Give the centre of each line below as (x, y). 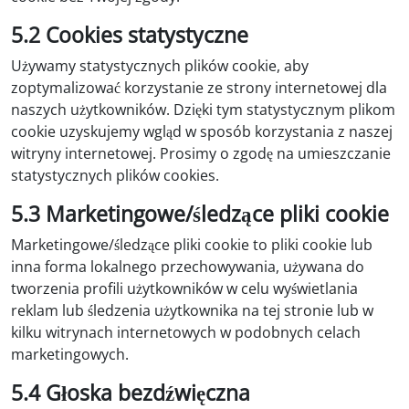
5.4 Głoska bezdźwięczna (131, 392)
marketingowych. (70, 354)
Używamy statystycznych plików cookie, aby (160, 65)
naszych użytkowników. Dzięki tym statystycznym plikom (203, 109)
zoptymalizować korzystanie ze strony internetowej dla (199, 87)
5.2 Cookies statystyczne (130, 34)
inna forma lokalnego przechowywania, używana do (188, 266)
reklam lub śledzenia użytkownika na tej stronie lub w (192, 310)
